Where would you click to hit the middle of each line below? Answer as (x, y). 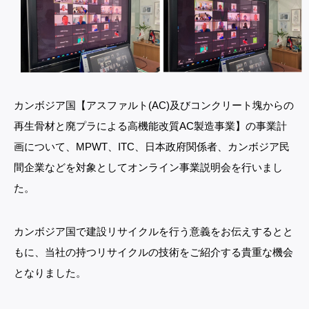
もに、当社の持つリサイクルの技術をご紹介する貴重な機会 (153, 252)
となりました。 (50, 273)
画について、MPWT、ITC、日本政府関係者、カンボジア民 (152, 147)
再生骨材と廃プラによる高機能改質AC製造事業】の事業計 (150, 126)
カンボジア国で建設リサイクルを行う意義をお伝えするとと (153, 232)
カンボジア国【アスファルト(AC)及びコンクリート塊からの (154, 106)
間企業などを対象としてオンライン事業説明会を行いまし (148, 168)
